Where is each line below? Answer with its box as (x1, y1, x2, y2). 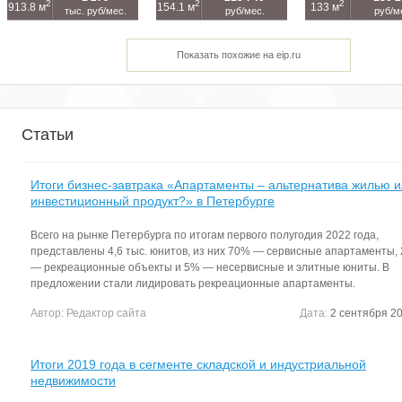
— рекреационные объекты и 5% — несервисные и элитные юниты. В (31, 260, 389, 274)
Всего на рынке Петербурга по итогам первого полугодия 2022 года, (31, 228, 379, 241)
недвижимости (31, 372, 116, 388)
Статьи (22, 125, 74, 144)
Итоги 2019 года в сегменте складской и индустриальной (31, 356, 366, 371)
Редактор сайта (66, 306, 146, 319)
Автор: (31, 306, 66, 319)
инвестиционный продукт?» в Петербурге (31, 193, 275, 208)
